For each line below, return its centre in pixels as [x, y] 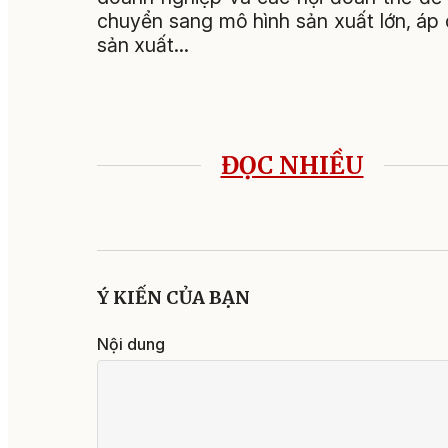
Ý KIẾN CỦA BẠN [173, 297]
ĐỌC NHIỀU [292, 165]
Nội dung [131, 343]
